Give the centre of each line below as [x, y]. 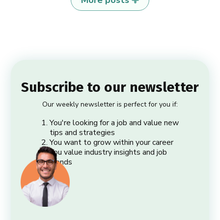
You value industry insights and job [108, 152]
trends [61, 162]
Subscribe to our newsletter [110, 87]
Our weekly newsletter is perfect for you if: [110, 104]
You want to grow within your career [111, 142]
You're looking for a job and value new [114, 123]
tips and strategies [82, 132]
